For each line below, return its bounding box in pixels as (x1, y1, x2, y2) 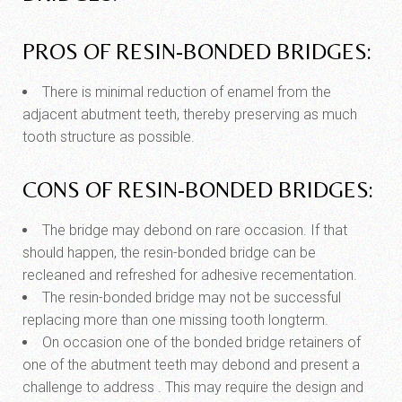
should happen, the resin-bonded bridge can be (22, 244, 316, 261)
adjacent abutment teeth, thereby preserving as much (22, 106, 357, 123)
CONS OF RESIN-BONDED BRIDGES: (22, 177, 373, 203)
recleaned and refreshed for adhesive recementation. (22, 267, 357, 284)
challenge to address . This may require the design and (22, 379, 363, 396)
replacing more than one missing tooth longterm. (22, 311, 328, 328)
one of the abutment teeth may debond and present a (22, 356, 360, 373)
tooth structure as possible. (22, 128, 195, 145)
